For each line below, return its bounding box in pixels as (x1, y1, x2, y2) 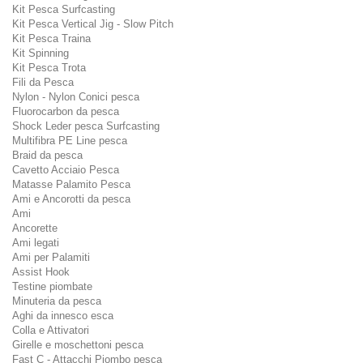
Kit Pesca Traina (12, 32, 91, 45)
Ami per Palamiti (12, 250, 90, 263)
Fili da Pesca (12, 75, 74, 88)
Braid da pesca (12, 148, 83, 161)
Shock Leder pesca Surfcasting (12, 119, 160, 132)
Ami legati (12, 236, 59, 249)
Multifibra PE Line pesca (12, 134, 127, 147)
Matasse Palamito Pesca (12, 177, 130, 190)
